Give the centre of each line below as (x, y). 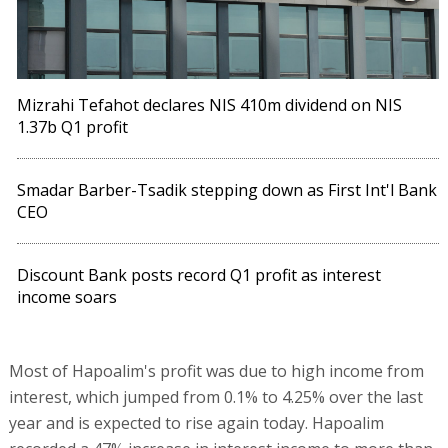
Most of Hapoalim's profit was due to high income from (216, 371)
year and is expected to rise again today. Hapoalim (196, 423)
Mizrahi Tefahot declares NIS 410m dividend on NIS (210, 105)
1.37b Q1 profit (73, 127)
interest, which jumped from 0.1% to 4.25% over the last (215, 397)
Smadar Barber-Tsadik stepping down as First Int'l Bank (227, 190)
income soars (67, 297)
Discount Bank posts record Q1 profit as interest (199, 275)
